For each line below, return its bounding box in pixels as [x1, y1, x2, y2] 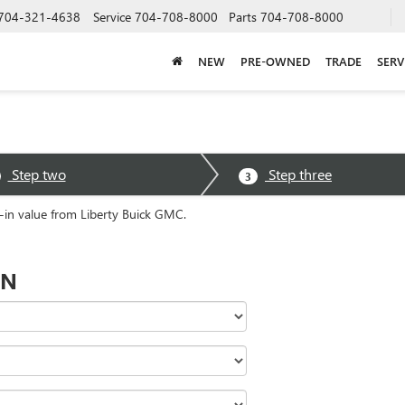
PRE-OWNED [240, 52, 310, 69]
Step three [265, 165, 332, 184]
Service [93, 7, 131, 25]
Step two [7, 165, 66, 184]
